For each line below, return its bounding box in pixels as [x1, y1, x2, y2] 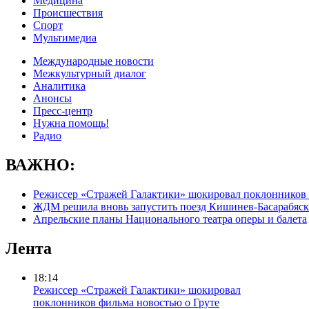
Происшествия [33, 7, 103, 19]
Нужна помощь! [33, 117, 109, 129]
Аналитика [33, 80, 86, 92]
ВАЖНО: [6, 155, 75, 174]
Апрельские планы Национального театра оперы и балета [33, 212, 307, 225]
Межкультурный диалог [33, 68, 146, 79]
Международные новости [33, 55, 154, 67]
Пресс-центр [33, 105, 92, 117]
